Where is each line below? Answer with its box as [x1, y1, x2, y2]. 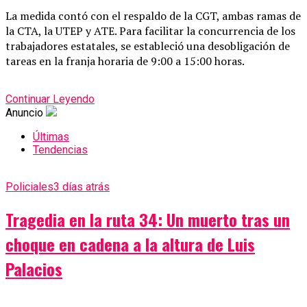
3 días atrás [53, 180, 110, 194]
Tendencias [33, 143, 88, 157]
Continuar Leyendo [5, 93, 95, 106]
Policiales [5, 180, 53, 194]
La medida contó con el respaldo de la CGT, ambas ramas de [5, 8, 301, 24]
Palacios [5, 256, 62, 282]
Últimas [33, 130, 69, 144]
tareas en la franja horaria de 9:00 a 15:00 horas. [5, 53, 245, 69]
